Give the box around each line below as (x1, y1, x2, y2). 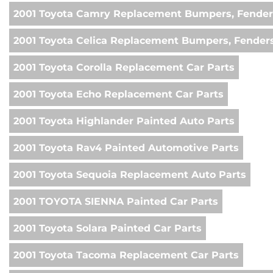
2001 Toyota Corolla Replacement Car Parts (13, 62, 235, 74)
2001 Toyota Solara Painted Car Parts (13, 222, 202, 235)
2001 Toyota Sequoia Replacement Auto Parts (13, 169, 246, 181)
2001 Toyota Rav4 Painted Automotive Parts (13, 142, 239, 154)
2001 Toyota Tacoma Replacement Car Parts (13, 249, 239, 261)
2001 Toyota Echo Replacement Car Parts (13, 88, 224, 101)
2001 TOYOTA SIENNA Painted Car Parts (13, 196, 218, 208)
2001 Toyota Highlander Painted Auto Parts (13, 115, 235, 127)
